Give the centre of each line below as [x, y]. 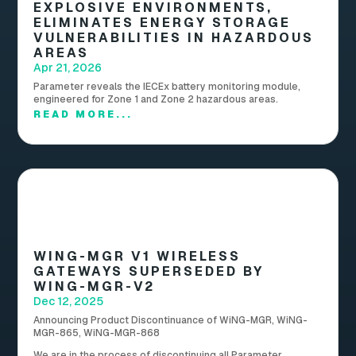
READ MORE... [83, 115]
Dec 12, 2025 [69, 302]
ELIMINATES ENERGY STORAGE [163, 23]
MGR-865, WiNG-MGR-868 [97, 333]
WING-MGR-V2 [95, 287]
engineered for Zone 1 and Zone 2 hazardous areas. [156, 100]
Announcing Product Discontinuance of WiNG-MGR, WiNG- [171, 321]
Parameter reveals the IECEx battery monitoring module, [167, 87]
